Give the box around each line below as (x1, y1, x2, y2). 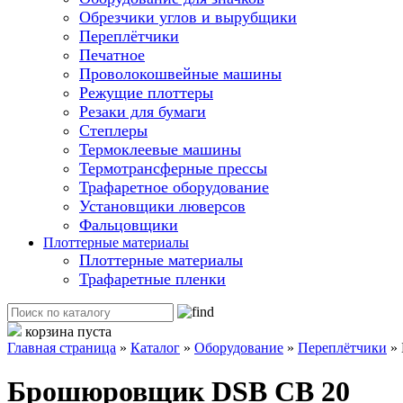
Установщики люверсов (79, 196, 246, 215)
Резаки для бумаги (79, 102, 206, 121)
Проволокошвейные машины (79, 64, 282, 83)
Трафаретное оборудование (79, 177, 269, 196)
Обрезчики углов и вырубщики (79, 7, 297, 26)
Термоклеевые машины (79, 139, 241, 158)
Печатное (79, 45, 145, 64)
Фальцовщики (79, 215, 178, 234)
